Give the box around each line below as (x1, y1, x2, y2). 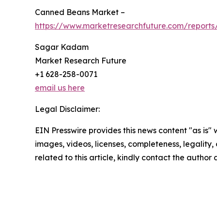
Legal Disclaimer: (35, 104, 100, 114)
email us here (35, 82, 85, 93)
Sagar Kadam (35, 42, 89, 52)
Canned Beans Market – (35, 7, 125, 17)
